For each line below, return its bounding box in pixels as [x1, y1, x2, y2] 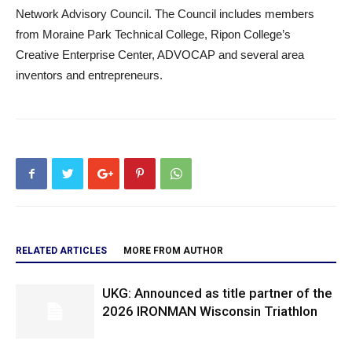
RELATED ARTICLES [16, 245, 107, 256]
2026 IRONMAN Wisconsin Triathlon [102, 303, 317, 319]
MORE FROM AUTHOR [123, 245, 223, 256]
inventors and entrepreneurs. [16, 68, 163, 82]
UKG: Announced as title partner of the [102, 285, 332, 301]
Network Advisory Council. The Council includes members [16, 7, 314, 20]
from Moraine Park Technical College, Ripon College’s [16, 27, 291, 41]
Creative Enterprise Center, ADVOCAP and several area [16, 48, 304, 61]
